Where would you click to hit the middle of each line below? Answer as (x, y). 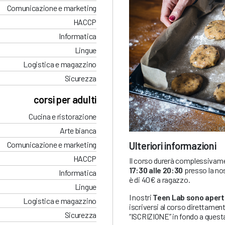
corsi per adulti (65, 100)
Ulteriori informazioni (173, 146)
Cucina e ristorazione (63, 117)
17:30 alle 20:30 (157, 170)
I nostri (141, 197)
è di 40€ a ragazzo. (160, 180)
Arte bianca (78, 131)
